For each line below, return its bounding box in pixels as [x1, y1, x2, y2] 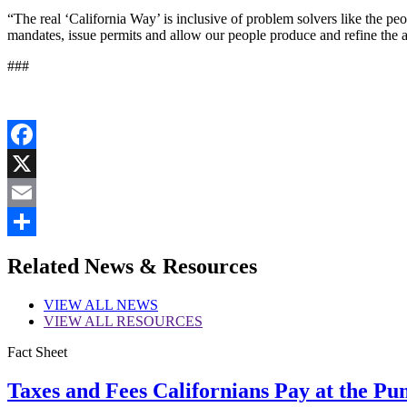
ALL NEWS [82, 297, 158, 313]
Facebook [7, 155, 64, 172]
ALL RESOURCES [82, 313, 203, 330]
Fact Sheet [7, 344, 67, 361]
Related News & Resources [7, 254, 257, 279]
